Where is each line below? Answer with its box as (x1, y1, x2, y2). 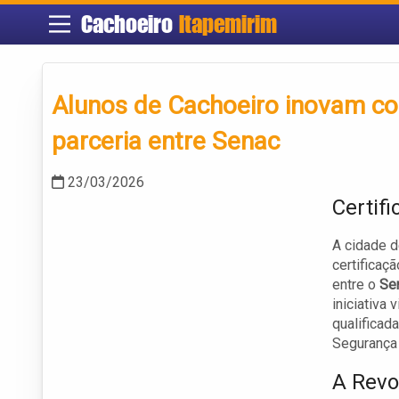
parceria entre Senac (52, 126, 280, 157)
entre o (332, 276, 379, 294)
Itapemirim (178, 10, 277, 39)
